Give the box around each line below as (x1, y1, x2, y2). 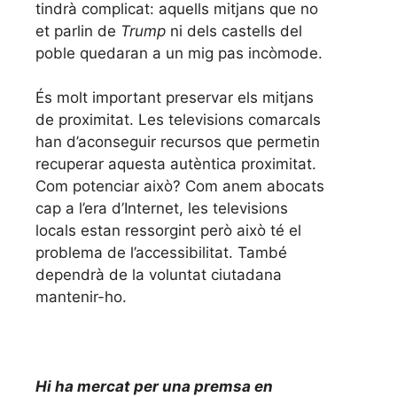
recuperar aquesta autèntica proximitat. (35, 155, 316, 174)
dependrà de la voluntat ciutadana (35, 266, 282, 284)
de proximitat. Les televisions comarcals (35, 111, 321, 129)
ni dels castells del (166, 21, 302, 40)
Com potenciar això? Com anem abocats (35, 177, 324, 196)
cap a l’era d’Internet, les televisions (35, 199, 288, 218)
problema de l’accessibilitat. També (35, 244, 287, 262)
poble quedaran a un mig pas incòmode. (35, 43, 323, 62)
